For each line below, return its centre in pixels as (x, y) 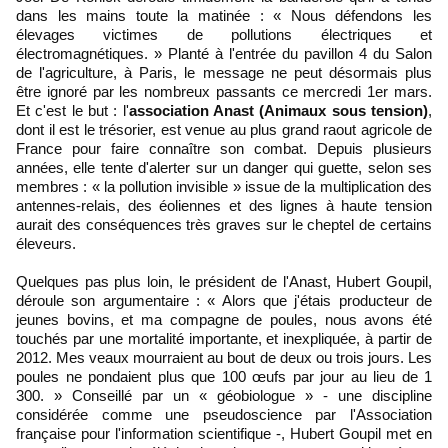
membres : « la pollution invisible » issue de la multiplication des (224, 186)
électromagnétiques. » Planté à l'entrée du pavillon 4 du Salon (224, 53)
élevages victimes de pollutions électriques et (224, 34)
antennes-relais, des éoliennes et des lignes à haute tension (224, 205)
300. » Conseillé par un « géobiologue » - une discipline (224, 395)
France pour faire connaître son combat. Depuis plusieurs (224, 148)
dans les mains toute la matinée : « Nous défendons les (224, 15)
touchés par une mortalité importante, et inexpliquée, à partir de (224, 338)
